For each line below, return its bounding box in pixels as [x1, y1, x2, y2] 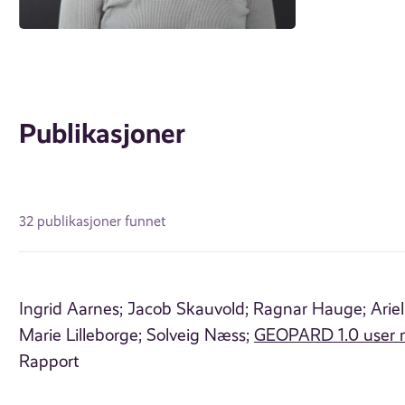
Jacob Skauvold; [127, 298, 250, 319]
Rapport [19, 351, 80, 372]
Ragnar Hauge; [253, 298, 367, 319]
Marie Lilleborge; [19, 325, 143, 345]
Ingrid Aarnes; [19, 298, 124, 319]
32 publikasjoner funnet [19, 212, 166, 231]
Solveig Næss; [146, 325, 250, 345]
